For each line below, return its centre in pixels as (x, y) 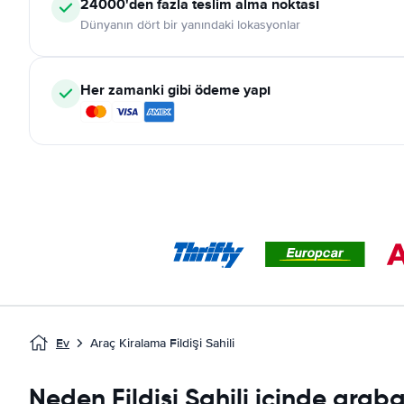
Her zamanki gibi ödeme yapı (175, 90)
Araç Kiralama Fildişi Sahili (162, 343)
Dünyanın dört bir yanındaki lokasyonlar (190, 25)
